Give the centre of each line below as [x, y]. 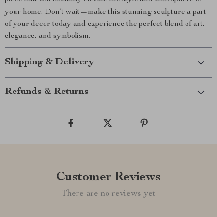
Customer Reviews [108, 177]
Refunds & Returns [47, 92]
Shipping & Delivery [49, 62]
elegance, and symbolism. [47, 36]
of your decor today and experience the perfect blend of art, [105, 24]
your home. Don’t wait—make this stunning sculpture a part [106, 12]
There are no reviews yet [108, 194]
